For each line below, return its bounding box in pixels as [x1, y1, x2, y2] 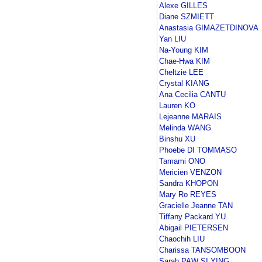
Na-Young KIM [159, 46, 208, 55]
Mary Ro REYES [159, 190, 216, 199]
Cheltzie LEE [159, 68, 204, 77]
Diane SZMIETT [159, 12, 214, 22]
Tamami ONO [159, 157, 205, 166]
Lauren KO [159, 101, 195, 111]
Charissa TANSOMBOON [159, 246, 246, 255]
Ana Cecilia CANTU [159, 90, 226, 99]
